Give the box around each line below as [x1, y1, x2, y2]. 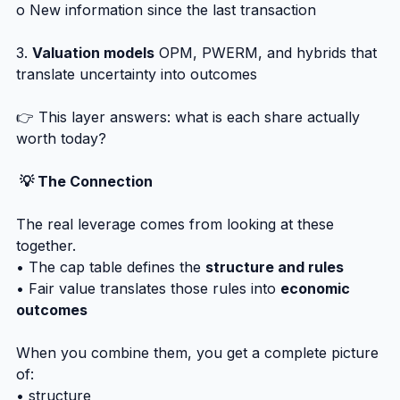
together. [16, 236, 76, 254]
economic [280, 279, 354, 297]
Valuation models [32, 43, 154, 62]
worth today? [16, 129, 106, 147]
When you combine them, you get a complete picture [16, 343, 383, 362]
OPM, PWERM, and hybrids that [154, 43, 381, 62]
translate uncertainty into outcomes [16, 64, 257, 83]
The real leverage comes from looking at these [16, 214, 338, 233]
